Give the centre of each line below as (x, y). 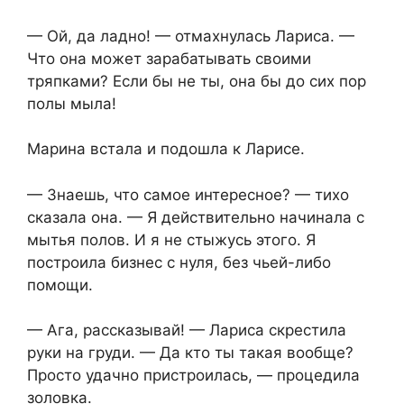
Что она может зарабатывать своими (169, 58)
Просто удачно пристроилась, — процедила (193, 376)
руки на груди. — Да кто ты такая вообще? (190, 353)
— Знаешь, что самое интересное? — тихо (188, 194)
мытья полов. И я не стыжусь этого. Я (171, 239)
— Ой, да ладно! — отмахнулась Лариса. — (191, 36)
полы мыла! (72, 103)
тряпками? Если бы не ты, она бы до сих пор (197, 81)
